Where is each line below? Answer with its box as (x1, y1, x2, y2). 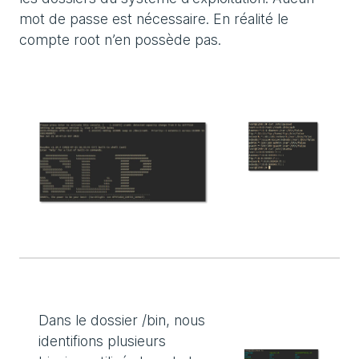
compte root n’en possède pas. (19, 30, 221, 48)
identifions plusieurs (38, 332, 166, 349)
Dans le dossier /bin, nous (38, 311, 205, 329)
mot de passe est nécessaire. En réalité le (19, 10, 288, 27)
